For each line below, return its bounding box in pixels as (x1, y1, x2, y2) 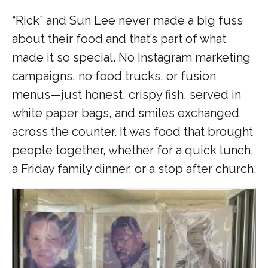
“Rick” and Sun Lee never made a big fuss (12, 13, 243, 28)
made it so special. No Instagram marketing (12, 50, 251, 65)
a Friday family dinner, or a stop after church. (12, 161, 256, 176)
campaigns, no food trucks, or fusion (12, 68, 216, 83)
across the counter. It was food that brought (12, 124, 253, 139)
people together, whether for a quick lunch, (12, 142, 254, 157)
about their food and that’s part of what (12, 31, 226, 46)
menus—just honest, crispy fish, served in (12, 87, 241, 102)
